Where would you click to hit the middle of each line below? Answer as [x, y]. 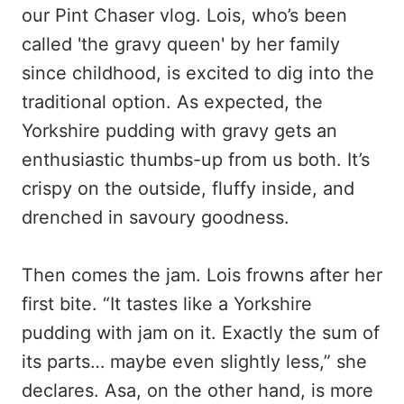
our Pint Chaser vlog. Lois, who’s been [184, 15]
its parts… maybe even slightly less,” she [194, 362]
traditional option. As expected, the [172, 102]
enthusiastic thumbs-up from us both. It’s [196, 160]
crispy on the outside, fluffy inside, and [188, 188]
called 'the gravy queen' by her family [181, 44]
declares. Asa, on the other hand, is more [197, 390]
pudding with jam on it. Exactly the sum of [201, 333]
